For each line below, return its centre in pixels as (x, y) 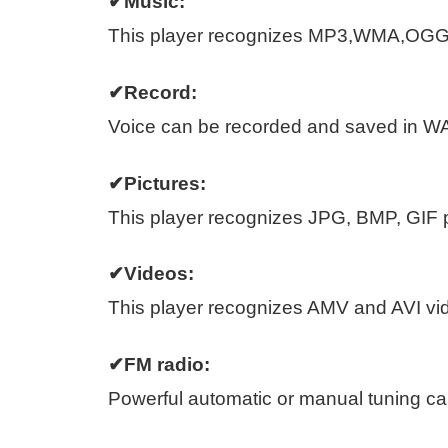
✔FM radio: (159, 365)
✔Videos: (151, 274)
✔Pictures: (157, 183)
